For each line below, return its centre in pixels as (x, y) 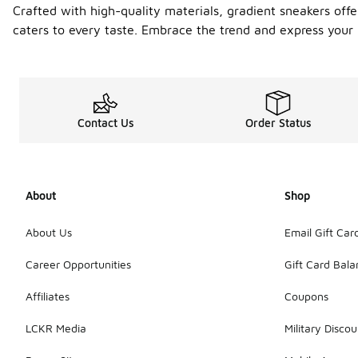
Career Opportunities (78, 265)
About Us (49, 233)
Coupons (306, 296)
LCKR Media (56, 328)
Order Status (278, 123)
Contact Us (105, 123)
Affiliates (48, 296)
